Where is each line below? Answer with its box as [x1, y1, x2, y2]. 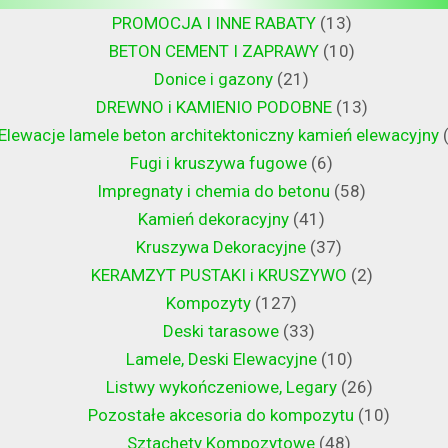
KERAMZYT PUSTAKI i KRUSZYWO [90, 265, 347, 286]
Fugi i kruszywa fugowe [130, 153, 307, 174]
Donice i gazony [154, 69, 273, 90]
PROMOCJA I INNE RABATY [111, 13, 316, 34]
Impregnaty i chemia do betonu [97, 181, 330, 202]
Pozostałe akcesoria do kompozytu [88, 405, 354, 426]
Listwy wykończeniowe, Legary [105, 377, 337, 398]
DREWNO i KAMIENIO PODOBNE [95, 97, 332, 118]
